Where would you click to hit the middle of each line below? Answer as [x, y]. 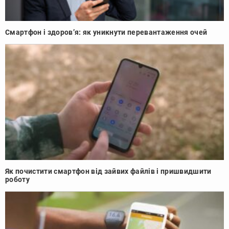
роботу [17, 179]
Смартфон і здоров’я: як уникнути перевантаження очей [106, 32]
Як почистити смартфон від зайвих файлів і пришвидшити [108, 171]
